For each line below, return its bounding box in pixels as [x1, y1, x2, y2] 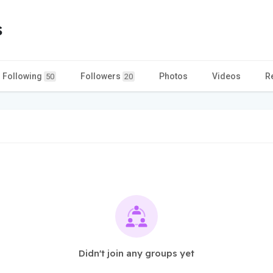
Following [2, 71, 44, 81]
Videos [212, 71, 241, 81]
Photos [159, 71, 188, 81]
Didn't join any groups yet [79, 247, 194, 259]
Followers [80, 71, 122, 81]
